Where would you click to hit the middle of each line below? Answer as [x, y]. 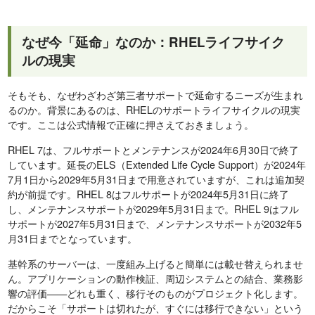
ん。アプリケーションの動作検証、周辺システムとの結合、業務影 [156, 278]
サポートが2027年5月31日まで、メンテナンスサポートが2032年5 [155, 224]
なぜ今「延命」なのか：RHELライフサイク [154, 42]
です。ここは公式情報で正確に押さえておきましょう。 [131, 124]
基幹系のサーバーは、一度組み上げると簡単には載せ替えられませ [156, 264]
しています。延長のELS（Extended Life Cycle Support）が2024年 [157, 165]
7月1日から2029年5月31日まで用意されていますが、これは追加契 [156, 179]
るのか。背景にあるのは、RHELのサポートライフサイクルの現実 [154, 110]
